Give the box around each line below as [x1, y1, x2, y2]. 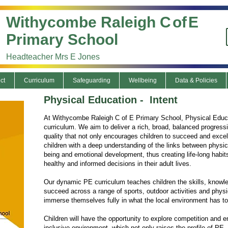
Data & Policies [175, 77, 217, 84]
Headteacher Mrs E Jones [6, 52, 100, 61]
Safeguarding [72, 77, 110, 84]
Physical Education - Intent [44, 94, 178, 105]
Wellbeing [128, 77, 157, 84]
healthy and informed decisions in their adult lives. [44, 160, 191, 167]
